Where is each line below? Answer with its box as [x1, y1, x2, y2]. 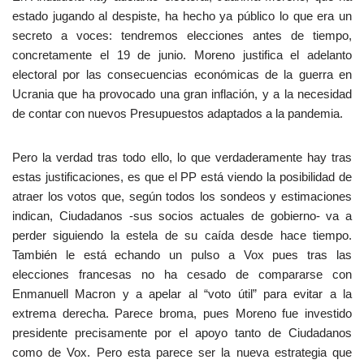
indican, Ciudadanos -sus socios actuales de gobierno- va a [12, 209, 352, 223]
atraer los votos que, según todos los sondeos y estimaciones [12, 189, 352, 203]
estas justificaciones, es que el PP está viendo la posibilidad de [12, 170, 352, 184]
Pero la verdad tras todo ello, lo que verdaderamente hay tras [12, 150, 352, 164]
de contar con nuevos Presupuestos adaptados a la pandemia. [12, 106, 343, 120]
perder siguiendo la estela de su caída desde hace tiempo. [12, 228, 352, 242]
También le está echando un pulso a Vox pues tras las [12, 248, 352, 262]
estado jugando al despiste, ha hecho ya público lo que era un [12, 9, 352, 23]
